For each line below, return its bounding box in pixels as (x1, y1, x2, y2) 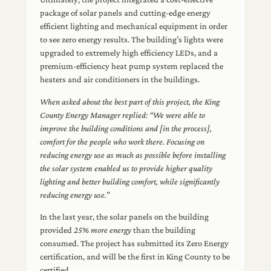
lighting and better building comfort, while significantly (40, 176, 220, 186)
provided (40, 225, 74, 235)
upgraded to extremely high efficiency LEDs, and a (40, 48, 218, 58)
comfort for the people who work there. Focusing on (40, 136, 205, 146)
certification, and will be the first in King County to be (40, 252, 230, 262)
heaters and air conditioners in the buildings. (40, 74, 200, 85)
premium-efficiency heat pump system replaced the (40, 61, 224, 71)
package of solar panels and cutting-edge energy (40, 8, 211, 18)
